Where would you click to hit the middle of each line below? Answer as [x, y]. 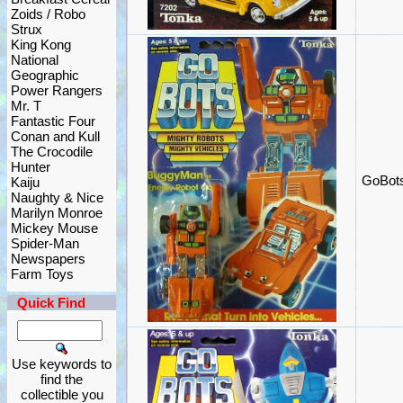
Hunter [31, 167]
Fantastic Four [53, 121]
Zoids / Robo [48, 14]
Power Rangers [57, 90]
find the [62, 379]
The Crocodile [52, 152]
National [35, 60]
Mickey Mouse [54, 228]
